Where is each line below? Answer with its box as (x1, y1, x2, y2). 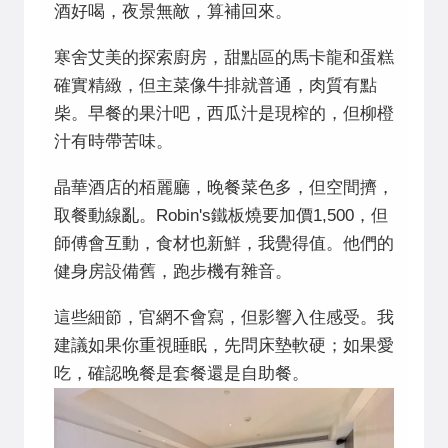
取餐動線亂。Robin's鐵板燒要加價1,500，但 (54, 206, 388, 226)
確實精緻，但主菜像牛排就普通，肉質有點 (54, 76, 377, 96)
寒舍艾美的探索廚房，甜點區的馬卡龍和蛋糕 (54, 48, 394, 68)
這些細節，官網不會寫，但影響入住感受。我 (54, 308, 394, 328)
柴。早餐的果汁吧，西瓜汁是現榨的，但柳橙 (54, 104, 394, 124)
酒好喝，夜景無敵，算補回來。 (54, 2, 292, 22)
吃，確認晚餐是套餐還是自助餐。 (54, 364, 309, 384)
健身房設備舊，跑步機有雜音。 (54, 262, 292, 282)
